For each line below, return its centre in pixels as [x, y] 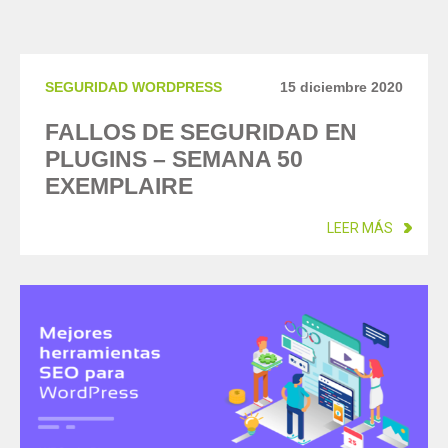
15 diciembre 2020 [341, 87]
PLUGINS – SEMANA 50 [174, 159]
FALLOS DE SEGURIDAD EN [201, 132]
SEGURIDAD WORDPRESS [133, 87]
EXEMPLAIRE [119, 186]
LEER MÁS [360, 228]
